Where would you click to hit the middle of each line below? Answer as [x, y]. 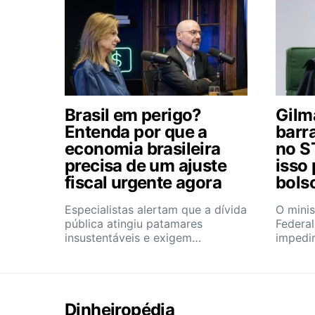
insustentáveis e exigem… [133, 238]
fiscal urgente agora [143, 182]
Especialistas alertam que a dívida [156, 210]
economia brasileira [143, 149]
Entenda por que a [136, 132]
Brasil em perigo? [133, 115]
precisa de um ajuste [146, 166]
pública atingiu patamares [134, 224]
